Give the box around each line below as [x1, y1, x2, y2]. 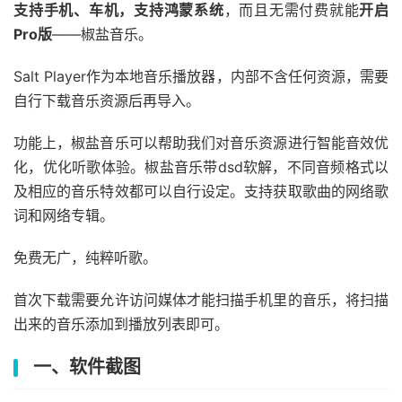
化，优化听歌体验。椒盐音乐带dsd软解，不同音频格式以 [13, 157, 389, 176]
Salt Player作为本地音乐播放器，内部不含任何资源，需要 [13, 66, 389, 85]
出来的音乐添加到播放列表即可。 [13, 314, 229, 333]
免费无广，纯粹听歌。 [13, 248, 157, 267]
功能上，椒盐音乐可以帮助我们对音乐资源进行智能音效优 [13, 133, 389, 152]
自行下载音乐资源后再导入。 [13, 91, 200, 109]
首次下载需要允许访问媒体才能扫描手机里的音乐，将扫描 [13, 290, 389, 309]
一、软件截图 [33, 355, 141, 378]
